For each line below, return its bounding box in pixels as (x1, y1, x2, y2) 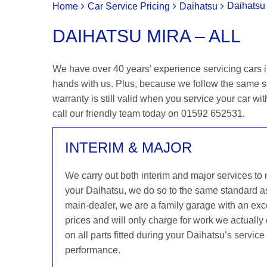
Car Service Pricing (88, 1, 170, 11)
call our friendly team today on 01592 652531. (52, 108, 245, 119)
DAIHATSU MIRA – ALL (52, 26, 241, 46)
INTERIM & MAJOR (65, 139, 192, 156)
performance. (65, 245, 120, 255)
